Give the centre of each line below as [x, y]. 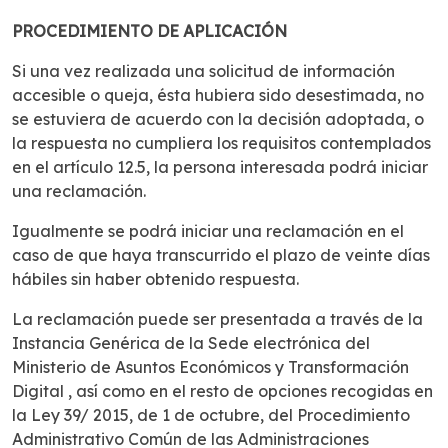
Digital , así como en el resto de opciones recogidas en [222, 391]
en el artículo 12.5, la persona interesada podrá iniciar [220, 167]
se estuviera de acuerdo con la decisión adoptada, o [218, 119]
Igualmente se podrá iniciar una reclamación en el [208, 231]
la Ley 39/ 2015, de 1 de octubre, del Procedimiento [211, 415]
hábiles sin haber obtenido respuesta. [155, 279]
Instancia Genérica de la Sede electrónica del [191, 343]
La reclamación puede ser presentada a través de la [217, 319]
